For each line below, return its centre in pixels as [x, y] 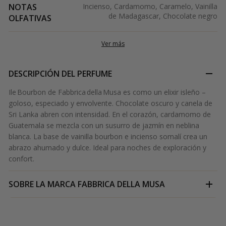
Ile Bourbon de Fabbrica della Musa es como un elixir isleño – [107, 92]
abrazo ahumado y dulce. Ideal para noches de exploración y [107, 148]
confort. [21, 159]
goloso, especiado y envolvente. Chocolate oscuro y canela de [110, 103]
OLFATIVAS [30, 18]
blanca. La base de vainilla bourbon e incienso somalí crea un [108, 137]
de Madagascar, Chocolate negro [163, 16]
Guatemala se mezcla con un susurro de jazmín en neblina [104, 126]
